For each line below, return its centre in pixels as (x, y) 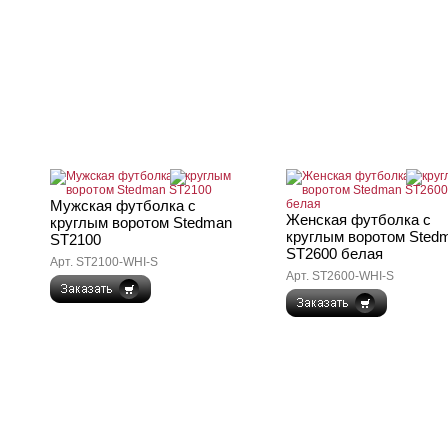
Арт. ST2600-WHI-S (340, 276)
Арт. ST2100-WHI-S (104, 262)
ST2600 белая (334, 253)
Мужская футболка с (123, 205)
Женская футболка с (358, 219)
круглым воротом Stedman (141, 222)
